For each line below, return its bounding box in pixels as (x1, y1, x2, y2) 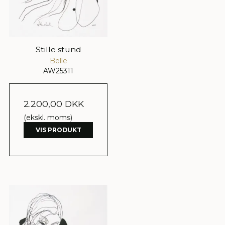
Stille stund (35, 45, 81, 55)
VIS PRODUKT (35, 126, 81, 134)
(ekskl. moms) (24, 113, 72, 123)
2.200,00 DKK (24, 98, 84, 109)
